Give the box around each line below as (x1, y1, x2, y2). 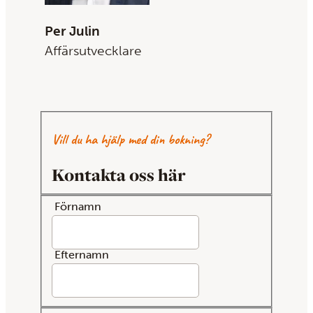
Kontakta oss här (52, 162, 186, 187)
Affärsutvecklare (45, 42, 142, 59)
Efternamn (54, 247, 110, 261)
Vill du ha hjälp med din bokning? (52, 131, 210, 149)
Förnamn (54, 199, 102, 213)
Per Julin (45, 22, 100, 39)
